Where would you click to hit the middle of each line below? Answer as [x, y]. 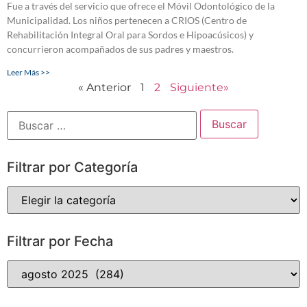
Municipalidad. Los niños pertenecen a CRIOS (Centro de [127, 21]
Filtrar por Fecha [60, 242]
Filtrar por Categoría [72, 168]
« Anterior [105, 88]
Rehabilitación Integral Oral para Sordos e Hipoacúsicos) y [130, 35]
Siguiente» [199, 88]
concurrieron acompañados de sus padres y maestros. [121, 49]
